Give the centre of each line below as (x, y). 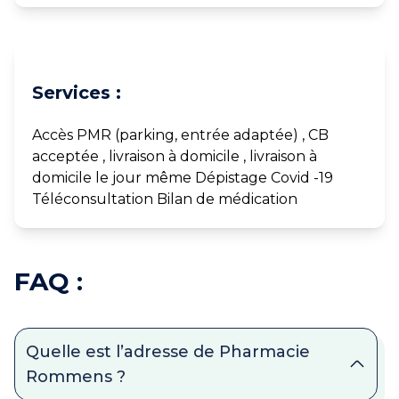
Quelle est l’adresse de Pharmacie (168, 352)
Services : (77, 93)
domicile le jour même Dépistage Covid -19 (183, 178)
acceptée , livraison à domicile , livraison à (175, 157)
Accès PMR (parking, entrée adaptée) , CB (180, 135)
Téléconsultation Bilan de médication (165, 199)
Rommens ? (76, 377)
